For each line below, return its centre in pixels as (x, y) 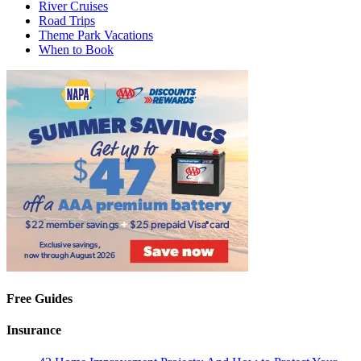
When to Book (76, 49)
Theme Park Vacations (96, 35)
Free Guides (39, 299)
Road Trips (67, 20)
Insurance (34, 330)
